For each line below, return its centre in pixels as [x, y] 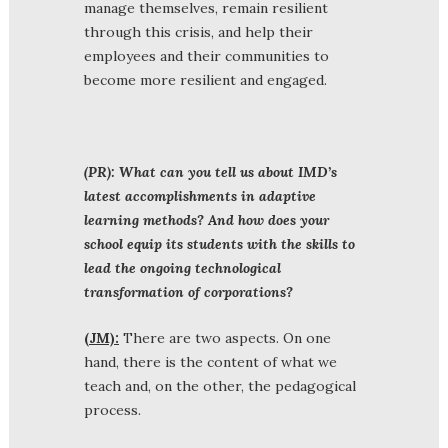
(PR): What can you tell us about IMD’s [210, 171]
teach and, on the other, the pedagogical [220, 385]
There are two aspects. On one [225, 337]
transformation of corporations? [188, 291]
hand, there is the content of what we [210, 361]
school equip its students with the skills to [219, 243]
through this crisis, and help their [198, 31]
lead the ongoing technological [182, 267]
